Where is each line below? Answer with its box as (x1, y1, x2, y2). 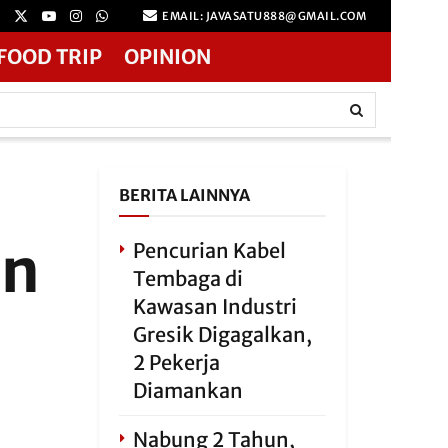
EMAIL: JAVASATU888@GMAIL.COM (159, 9, 366, 23)
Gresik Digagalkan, (132, 322, 312, 347)
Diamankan (132, 378, 243, 403)
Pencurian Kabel (132, 238, 286, 263)
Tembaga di (132, 266, 243, 291)
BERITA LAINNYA (118, 185, 250, 205)
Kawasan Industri (132, 294, 297, 319)
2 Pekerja (132, 350, 220, 375)
